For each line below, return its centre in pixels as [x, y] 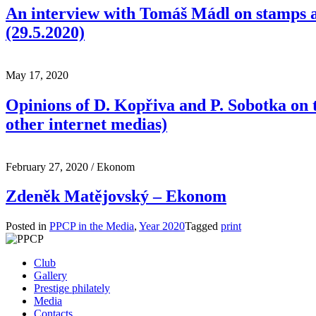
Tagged [203, 226]
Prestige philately [72, 288]
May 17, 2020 [37, 75]
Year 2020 [162, 226]
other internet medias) [86, 124]
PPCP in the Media [92, 226]
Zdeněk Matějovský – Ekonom [116, 196]
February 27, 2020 [47, 166]
